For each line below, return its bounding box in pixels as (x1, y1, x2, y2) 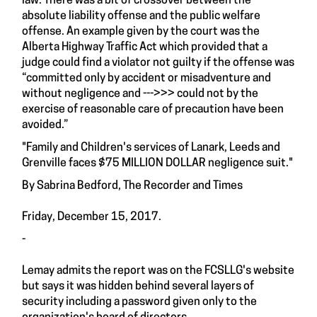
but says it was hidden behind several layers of (22, 281, 254, 292)
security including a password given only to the (22, 296, 257, 308)
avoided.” (22, 120, 68, 131)
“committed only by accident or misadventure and (22, 73, 271, 84)
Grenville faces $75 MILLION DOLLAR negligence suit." (22, 158, 293, 169)
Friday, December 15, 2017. (22, 212, 163, 223)
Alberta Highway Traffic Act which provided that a (22, 42, 267, 53)
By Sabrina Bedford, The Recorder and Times (22, 180, 243, 192)
